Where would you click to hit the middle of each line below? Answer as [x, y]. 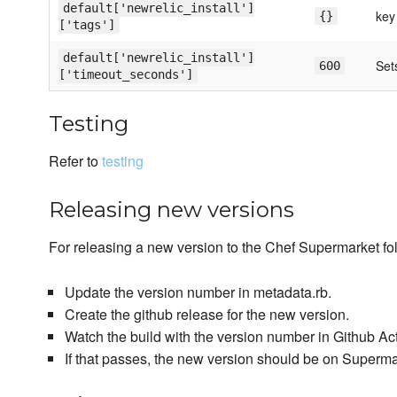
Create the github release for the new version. [206, 314]
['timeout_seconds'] [126, 74]
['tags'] [87, 25]
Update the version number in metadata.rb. [198, 292]
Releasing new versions [171, 210]
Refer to [75, 161]
